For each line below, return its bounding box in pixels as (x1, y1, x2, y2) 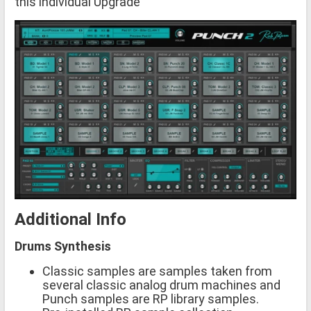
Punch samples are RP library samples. (42, 292, 259, 307)
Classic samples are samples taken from (42, 264, 272, 279)
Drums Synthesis (15, 239, 111, 254)
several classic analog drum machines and (42, 278, 280, 293)
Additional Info (15, 210, 126, 230)
